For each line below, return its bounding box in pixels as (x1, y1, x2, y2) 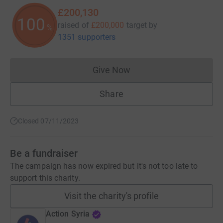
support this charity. (10, 173, 80, 183)
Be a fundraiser (10, 147, 78, 159)
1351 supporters (58, 32, 116, 42)
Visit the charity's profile (64, 191, 159, 201)
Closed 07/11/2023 (18, 117, 79, 125)
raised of (58, 20, 89, 30)
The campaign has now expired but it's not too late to (10, 161, 198, 171)
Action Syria (46, 209, 90, 219)
